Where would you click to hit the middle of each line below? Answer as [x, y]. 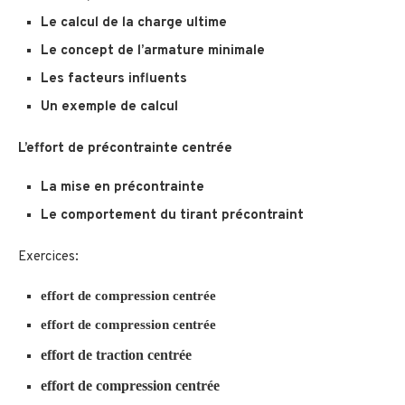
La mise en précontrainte [122, 188]
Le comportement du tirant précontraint [172, 216]
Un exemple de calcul [109, 108]
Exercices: [48, 258]
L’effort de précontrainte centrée [125, 149]
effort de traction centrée [116, 355]
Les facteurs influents [116, 80]
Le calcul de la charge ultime [136, 24]
